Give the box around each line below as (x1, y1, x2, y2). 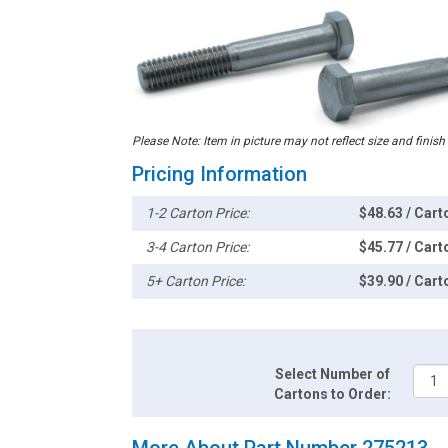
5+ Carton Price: (146, 272, 246, 289)
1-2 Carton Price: (146, 204, 250, 221)
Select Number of (275, 365, 391, 382)
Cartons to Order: (274, 385, 392, 402)
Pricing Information (132, 161, 307, 186)
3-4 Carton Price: (146, 238, 250, 255)
